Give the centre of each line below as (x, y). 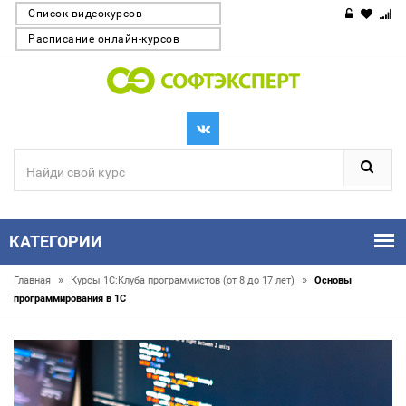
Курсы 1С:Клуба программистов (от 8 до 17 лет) (184, 280)
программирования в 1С (70, 299)
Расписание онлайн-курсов (104, 39)
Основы (333, 280)
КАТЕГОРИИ (56, 242)
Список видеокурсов (85, 14)
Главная (34, 280)
